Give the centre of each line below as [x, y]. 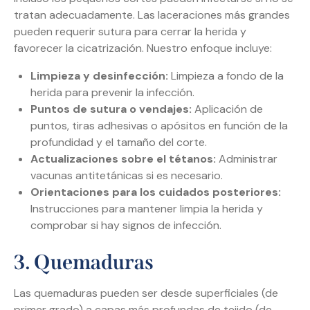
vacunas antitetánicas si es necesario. [127, 176]
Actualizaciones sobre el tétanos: [123, 159]
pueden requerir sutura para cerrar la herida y [130, 32]
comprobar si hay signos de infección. [126, 226]
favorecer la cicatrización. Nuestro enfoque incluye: [143, 48]
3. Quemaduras [84, 263]
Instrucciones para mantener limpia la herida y [147, 209]
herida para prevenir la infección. [112, 93]
